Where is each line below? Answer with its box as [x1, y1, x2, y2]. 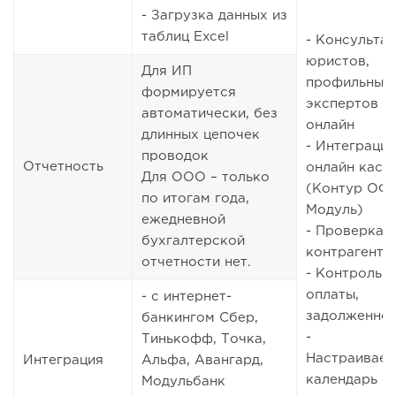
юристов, [306, 56, 369, 68]
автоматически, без [141, 108, 278, 120]
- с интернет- [141, 291, 232, 303]
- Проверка [306, 225, 384, 238]
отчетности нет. [141, 256, 251, 269]
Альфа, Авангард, [141, 354, 263, 367]
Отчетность [23, 161, 103, 173]
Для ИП [141, 65, 192, 78]
